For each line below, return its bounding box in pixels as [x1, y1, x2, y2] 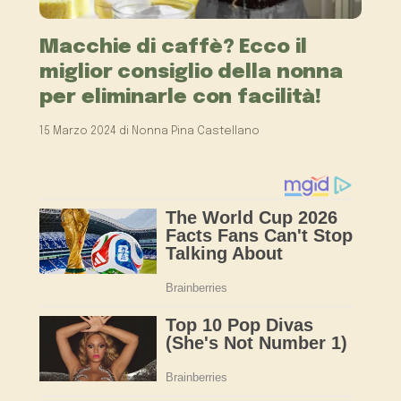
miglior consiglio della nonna [39, 61, 344, 82]
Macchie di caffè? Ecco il [39, 36, 307, 57]
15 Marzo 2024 [39, 124, 117, 137]
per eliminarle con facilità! [39, 86, 322, 107]
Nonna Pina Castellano [132, 124, 260, 137]
